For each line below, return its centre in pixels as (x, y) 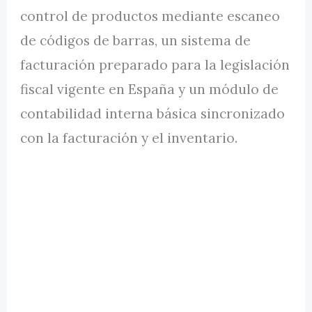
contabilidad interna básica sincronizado (153, 114)
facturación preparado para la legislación (155, 65)
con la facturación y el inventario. (129, 138)
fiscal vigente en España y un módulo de (150, 89)
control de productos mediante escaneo (150, 16)
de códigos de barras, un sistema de (136, 41)
